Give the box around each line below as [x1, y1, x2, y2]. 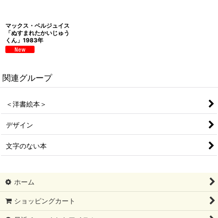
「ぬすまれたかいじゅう [5, 29, 70, 37]
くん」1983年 [5, 36, 43, 44]
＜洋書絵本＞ [6, 100, 47, 109]
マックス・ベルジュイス [5, 22, 70, 30]
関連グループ [2, 73, 52, 83]
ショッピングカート [14, 197, 76, 205]
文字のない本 [6, 142, 47, 150]
